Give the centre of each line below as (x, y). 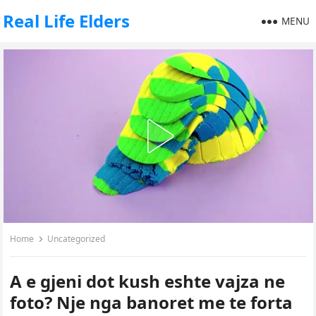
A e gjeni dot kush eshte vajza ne (148, 281)
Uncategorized (77, 239)
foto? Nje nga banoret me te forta (152, 302)
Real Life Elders (67, 21)
